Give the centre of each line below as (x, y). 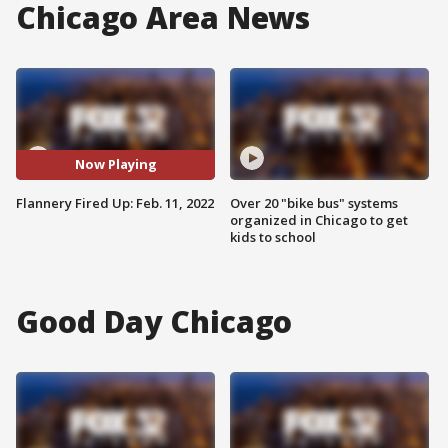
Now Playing (115, 164)
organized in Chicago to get (319, 219)
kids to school (273, 236)
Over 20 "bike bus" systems (314, 202)
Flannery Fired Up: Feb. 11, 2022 (115, 202)
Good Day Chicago (154, 321)
